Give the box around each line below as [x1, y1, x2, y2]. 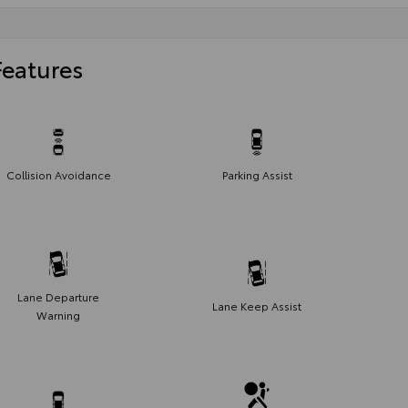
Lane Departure [17, 288, 99, 304]
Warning [36, 306, 80, 322]
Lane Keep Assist [212, 297, 301, 313]
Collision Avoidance [5, 166, 111, 182]
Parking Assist [221, 166, 292, 182]
